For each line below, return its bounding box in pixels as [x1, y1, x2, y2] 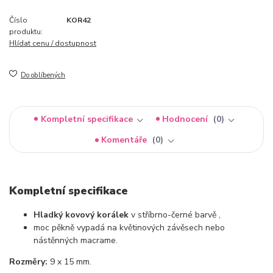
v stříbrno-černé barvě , [129, 208, 221, 221]
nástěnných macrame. [34, 234, 118, 246]
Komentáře [101, 134, 150, 146]
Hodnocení [162, 113, 211, 125]
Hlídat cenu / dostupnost [9, 38, 96, 48]
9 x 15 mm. [48, 255, 91, 268]
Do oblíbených [21, 70, 66, 80]
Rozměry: [9, 255, 48, 268]
